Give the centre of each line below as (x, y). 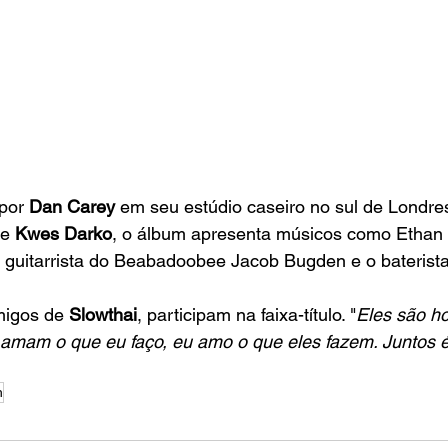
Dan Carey (69, 207)
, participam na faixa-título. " (246, 315)
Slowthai (100, 315)
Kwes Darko (63, 234)
